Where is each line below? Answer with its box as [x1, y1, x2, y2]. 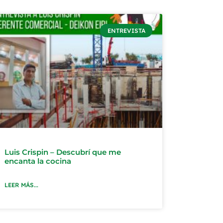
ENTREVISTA [107, 26, 145, 34]
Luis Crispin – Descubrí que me [4, 147, 121, 157]
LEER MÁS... [4, 181, 39, 189]
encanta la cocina [4, 156, 72, 166]
